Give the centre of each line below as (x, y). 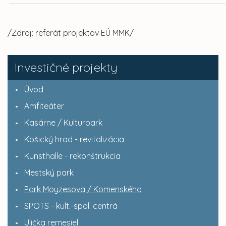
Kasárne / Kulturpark (63, 123)
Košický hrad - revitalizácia (74, 139)
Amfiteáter (44, 106)
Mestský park (49, 173)
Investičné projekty (66, 67)
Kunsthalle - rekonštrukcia (72, 156)
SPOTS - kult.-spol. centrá (71, 206)
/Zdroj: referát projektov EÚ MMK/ (71, 33)
